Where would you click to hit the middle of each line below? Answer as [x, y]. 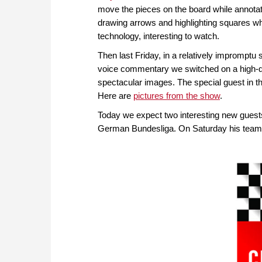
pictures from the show [177, 96]
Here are [116, 96]
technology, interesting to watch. [158, 36]
